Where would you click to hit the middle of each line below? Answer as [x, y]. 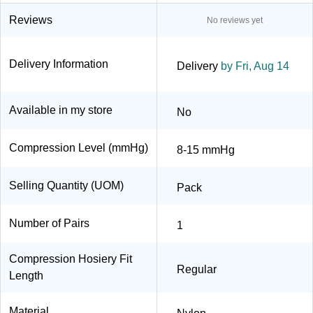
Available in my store [61, 110]
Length [26, 275]
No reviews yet [235, 20]
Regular [197, 269]
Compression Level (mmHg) [79, 147]
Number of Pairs [49, 223]
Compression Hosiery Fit [71, 259]
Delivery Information [59, 64]
